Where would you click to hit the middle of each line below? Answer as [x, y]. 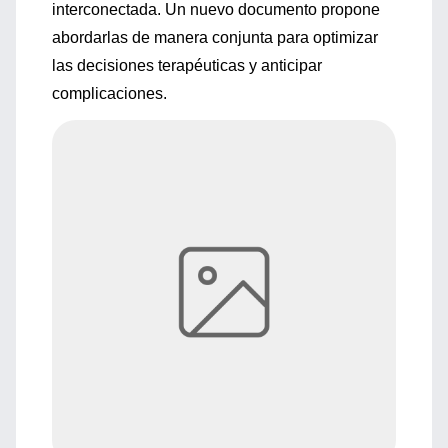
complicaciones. [109, 93]
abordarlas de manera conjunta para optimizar [215, 37]
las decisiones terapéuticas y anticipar [187, 65]
